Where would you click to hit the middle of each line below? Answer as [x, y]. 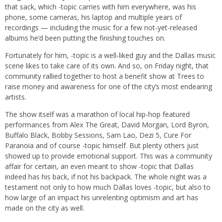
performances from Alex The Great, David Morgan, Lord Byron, [107, 125]
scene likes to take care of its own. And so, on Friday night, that [107, 66]
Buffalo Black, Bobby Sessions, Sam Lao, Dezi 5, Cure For [98, 135]
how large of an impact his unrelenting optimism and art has [102, 198]
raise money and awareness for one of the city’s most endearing [109, 87]
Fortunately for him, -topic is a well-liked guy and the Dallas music [110, 55]
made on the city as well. [45, 208]
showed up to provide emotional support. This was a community [109, 156]
